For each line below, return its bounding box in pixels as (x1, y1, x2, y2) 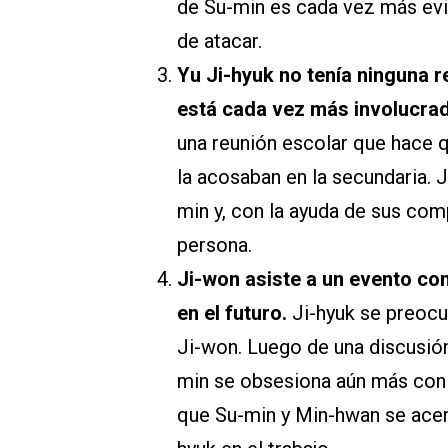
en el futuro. (177, 301, 292, 326)
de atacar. (177, 29, 262, 54)
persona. (177, 233, 252, 258)
